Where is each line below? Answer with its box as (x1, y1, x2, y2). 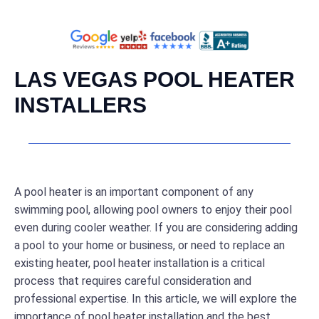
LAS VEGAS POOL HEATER (14, 68, 295, 92)
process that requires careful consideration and (14, 274, 251, 288)
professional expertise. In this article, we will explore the (14, 292, 297, 306)
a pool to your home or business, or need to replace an (14, 239, 285, 253)
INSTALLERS (14, 93, 147, 117)
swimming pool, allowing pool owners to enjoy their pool (14, 203, 292, 217)
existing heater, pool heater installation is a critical (14, 256, 265, 271)
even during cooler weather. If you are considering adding (14, 221, 298, 235)
